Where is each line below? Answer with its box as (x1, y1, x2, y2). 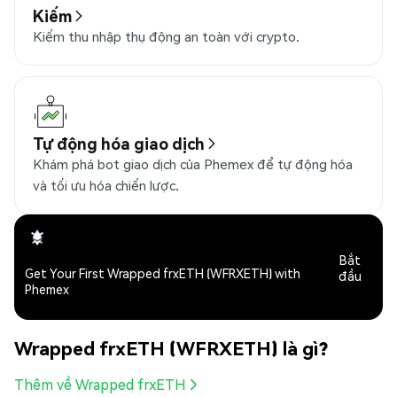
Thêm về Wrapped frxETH (14, 375, 186, 394)
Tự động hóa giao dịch (33, 133, 205, 154)
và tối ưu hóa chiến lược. (33, 176, 179, 195)
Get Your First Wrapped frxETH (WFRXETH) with (25, 265, 300, 282)
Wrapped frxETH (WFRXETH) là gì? (14, 335, 328, 360)
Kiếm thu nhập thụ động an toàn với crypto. (33, 27, 300, 46)
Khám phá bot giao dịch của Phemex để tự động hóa (33, 155, 353, 174)
